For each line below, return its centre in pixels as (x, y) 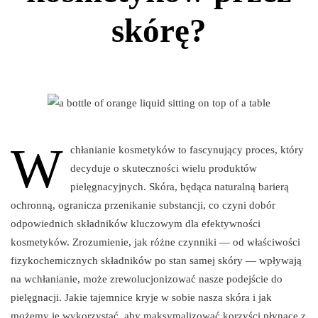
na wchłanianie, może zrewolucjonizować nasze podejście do (147, 279)
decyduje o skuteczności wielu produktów (164, 169)
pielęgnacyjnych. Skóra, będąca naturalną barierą (180, 187)
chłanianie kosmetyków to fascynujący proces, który (187, 150)
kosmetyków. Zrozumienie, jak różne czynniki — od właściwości (155, 242)
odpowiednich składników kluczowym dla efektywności (136, 224)
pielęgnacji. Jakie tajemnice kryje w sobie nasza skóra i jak (141, 298)
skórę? (159, 30)
